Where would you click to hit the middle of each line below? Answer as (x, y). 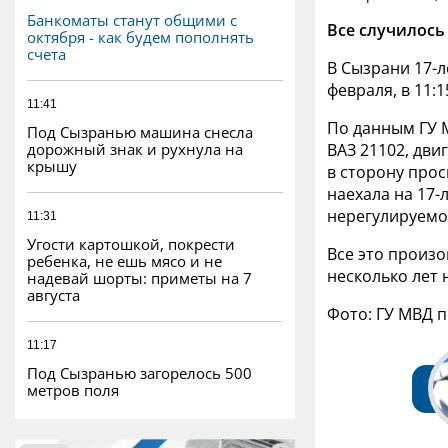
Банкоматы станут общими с (132, 19)
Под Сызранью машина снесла (140, 131)
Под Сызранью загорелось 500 (139, 372)
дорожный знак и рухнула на (135, 148)
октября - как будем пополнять (140, 36)
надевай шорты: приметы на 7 (139, 277)
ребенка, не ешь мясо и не (124, 260)
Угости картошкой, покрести (131, 243)
